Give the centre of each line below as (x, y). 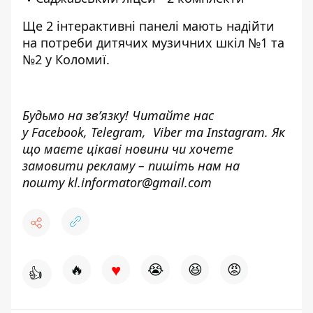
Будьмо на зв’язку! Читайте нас (118, 115)
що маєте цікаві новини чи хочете (128, 149)
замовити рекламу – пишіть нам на (131, 166)
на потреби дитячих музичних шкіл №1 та (153, 43)
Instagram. (238, 132)
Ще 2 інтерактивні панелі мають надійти (148, 26)
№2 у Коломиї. (66, 59)
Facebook (58, 132)
